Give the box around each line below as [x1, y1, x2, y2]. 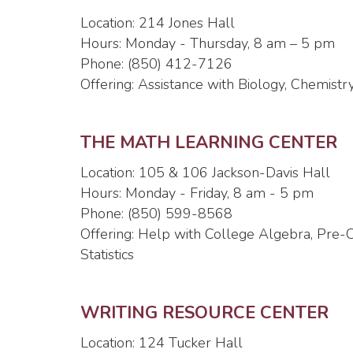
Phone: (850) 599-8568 [80, 204, 232, 223]
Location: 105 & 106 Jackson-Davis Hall [80, 163, 330, 182]
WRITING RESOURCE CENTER [80, 301, 329, 325]
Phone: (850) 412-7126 [80, 54, 232, 73]
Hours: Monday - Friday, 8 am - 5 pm [80, 184, 314, 203]
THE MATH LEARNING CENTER [80, 131, 337, 154]
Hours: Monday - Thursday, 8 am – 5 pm [80, 34, 335, 53]
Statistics [80, 245, 134, 264]
